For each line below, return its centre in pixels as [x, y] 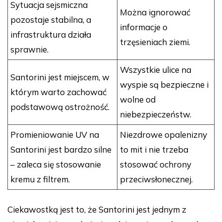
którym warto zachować [58, 92]
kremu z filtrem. [40, 179]
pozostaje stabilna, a [51, 20]
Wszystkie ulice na [156, 70]
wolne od [138, 100]
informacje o [144, 27]
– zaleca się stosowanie [56, 165]
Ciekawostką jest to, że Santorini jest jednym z [97, 210]
